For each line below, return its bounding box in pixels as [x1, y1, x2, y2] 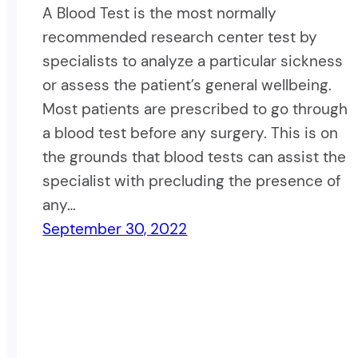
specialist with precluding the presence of [42, 171, 341, 192]
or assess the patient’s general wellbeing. [42, 75, 332, 96]
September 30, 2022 [42, 219, 188, 240]
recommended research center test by [42, 27, 318, 48]
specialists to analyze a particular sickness [42, 51, 344, 72]
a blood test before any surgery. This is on [42, 123, 339, 144]
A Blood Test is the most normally [42, 3, 277, 24]
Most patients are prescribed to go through [42, 99, 348, 120]
